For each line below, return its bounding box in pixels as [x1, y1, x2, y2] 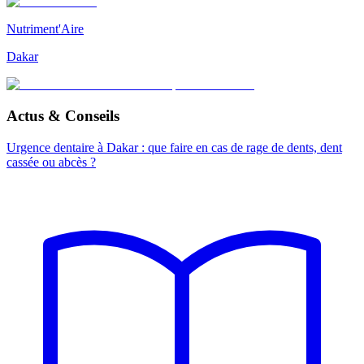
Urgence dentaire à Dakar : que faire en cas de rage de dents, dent [6, 140, 342, 154]
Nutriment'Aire [6, 22, 84, 37]
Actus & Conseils [6, 106, 119, 124]
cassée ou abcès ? [6, 154, 96, 169]
